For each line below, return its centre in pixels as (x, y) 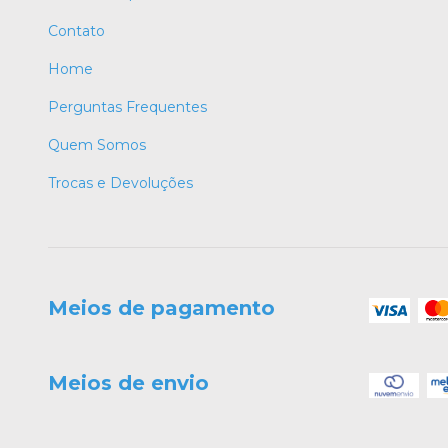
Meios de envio (128, 383)
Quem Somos (97, 145)
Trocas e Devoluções (120, 183)
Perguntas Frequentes (127, 107)
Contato (76, 31)
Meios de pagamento (161, 308)
